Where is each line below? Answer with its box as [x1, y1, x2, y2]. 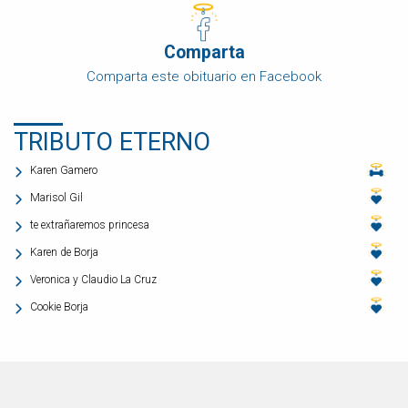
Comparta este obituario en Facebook [87, 68, 321, 86]
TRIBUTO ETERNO [14, 127, 210, 158]
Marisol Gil [30, 191, 83, 205]
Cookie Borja [30, 301, 88, 314]
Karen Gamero [30, 164, 97, 178]
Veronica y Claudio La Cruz [30, 273, 157, 287]
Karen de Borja [30, 246, 98, 260]
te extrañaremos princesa [30, 219, 149, 232]
